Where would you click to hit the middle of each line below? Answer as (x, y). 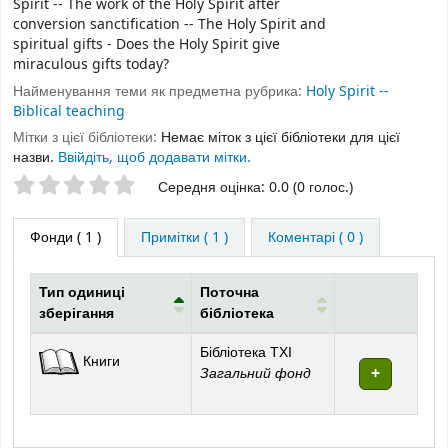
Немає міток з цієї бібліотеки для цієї (280, 138)
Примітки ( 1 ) (184, 237)
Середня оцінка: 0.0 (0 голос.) (255, 188)
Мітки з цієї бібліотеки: (85, 138)
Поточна (229, 292)
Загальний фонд (255, 372)
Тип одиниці (82, 292)
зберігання (76, 313)
